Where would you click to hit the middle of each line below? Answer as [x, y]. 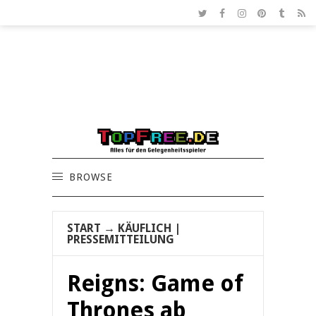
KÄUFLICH [145, 229]
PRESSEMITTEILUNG [121, 240]
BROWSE [91, 177]
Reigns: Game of [155, 284]
